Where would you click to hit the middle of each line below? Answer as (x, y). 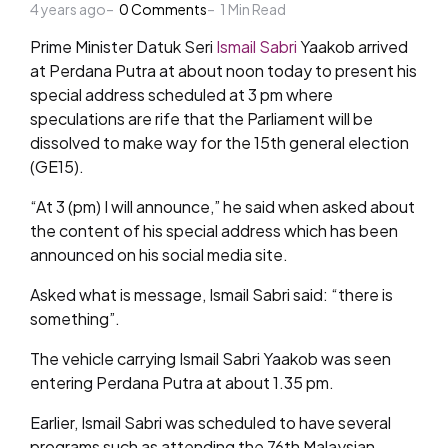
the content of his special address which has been (214, 230)
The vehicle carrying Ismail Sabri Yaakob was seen (210, 358)
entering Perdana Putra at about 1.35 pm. (182, 382)
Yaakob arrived (352, 46)
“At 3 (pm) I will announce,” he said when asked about (222, 206)
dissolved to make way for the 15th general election (219, 142)
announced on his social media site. (159, 254)
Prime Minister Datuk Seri (123, 46)
